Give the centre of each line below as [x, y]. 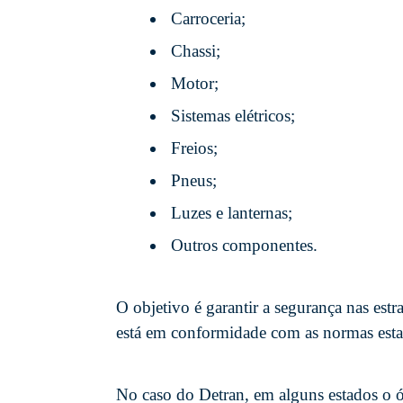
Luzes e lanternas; [232, 212]
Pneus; [194, 180]
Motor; [195, 83]
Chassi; [196, 50]
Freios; [194, 148]
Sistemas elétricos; [233, 115]
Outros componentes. [244, 245]
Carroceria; [208, 18]
